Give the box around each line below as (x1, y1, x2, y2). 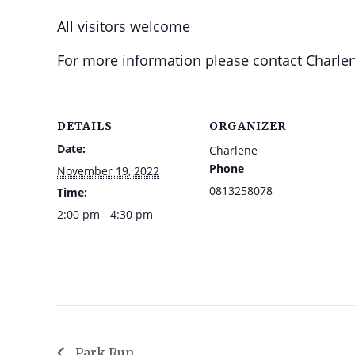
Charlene (209, 143, 258, 158)
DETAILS (57, 119, 113, 133)
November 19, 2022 (57, 163, 159, 178)
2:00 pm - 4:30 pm (57, 207, 153, 222)
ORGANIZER (209, 119, 286, 133)
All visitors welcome (57, 17, 190, 36)
